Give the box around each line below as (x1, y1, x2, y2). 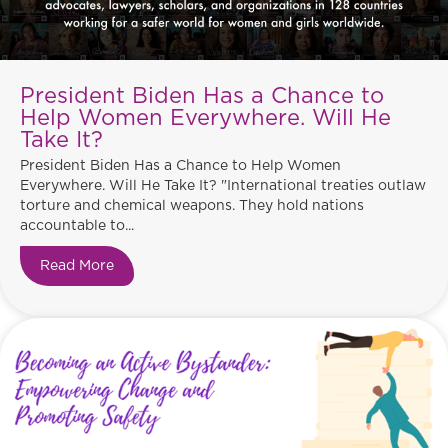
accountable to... (20, 218, 134, 233)
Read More (40, 258, 114, 273)
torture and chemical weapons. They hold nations (20, 198, 364, 213)
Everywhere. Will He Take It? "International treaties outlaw (20, 178, 426, 193)
